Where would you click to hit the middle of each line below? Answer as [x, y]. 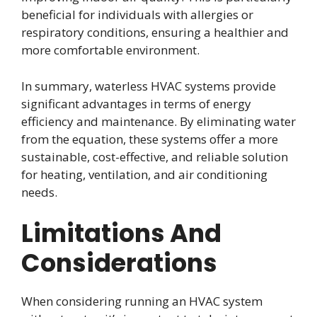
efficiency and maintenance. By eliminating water [158, 121]
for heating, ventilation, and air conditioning [144, 174]
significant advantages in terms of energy [136, 103]
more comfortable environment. [110, 50]
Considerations [119, 263]
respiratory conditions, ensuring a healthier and [155, 33]
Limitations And [121, 234]
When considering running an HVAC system [142, 301]
